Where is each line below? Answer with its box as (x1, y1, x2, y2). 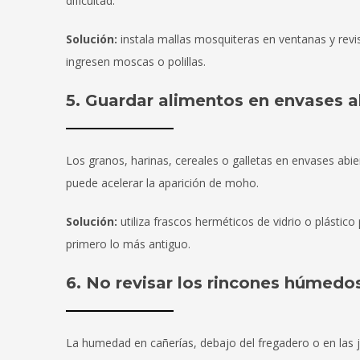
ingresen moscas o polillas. (66, 54, 206, 70)
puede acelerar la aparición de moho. (66, 175, 259, 191)
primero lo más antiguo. (66, 236, 190, 252)
